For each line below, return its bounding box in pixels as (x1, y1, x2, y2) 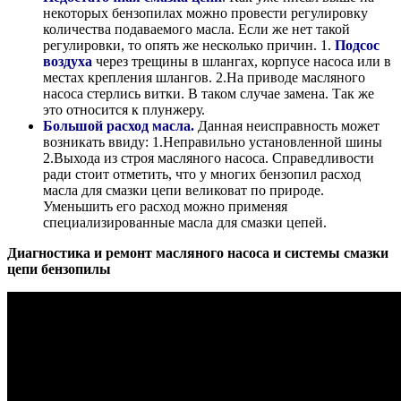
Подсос (335, 38, 380, 54)
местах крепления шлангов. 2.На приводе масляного (43, 70, 365, 86)
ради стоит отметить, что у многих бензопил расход (43, 166, 361, 183)
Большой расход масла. (43, 118, 194, 134)
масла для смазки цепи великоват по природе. (43, 183, 324, 199)
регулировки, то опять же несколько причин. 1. (43, 38, 335, 54)
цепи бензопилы (7, 261, 111, 277)
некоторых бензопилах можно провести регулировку (43, 5, 368, 21)
